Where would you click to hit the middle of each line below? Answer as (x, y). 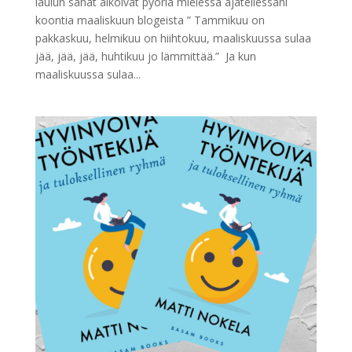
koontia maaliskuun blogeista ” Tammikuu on (150, 20)
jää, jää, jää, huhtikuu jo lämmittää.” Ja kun (145, 56)
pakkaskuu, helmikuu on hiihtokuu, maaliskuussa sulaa (173, 38)
